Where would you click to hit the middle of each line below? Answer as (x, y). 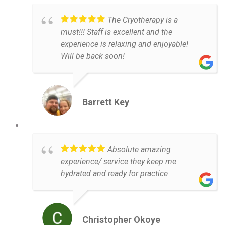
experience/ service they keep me (119, 162)
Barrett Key (106, 102)
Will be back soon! (93, 56)
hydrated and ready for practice (114, 174)
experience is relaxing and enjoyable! (125, 44)
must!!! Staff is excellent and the (117, 32)
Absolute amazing (139, 150)
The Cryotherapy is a (143, 20)
